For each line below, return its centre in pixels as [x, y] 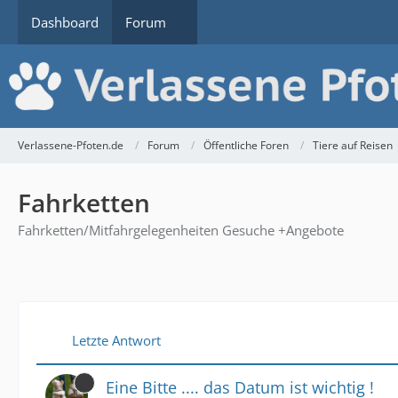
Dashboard [65, 22]
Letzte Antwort [116, 341]
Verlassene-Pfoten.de [71, 146]
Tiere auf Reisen [353, 146]
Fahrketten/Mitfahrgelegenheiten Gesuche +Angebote [181, 230]
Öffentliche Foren [246, 146]
